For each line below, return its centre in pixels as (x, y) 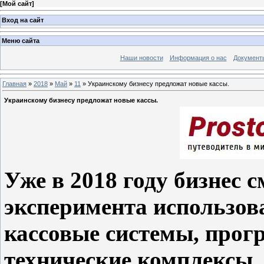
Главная (14, 83)
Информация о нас (198, 58)
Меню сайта (21, 41)
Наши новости (141, 58)
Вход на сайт (23, 20)
